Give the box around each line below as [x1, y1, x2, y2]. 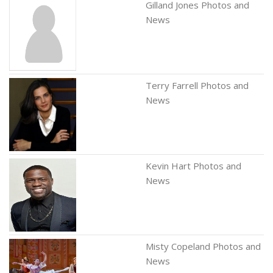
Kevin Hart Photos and [146, 160, 241, 172]
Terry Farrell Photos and [146, 79, 249, 91]
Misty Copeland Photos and [146, 240, 261, 252]
